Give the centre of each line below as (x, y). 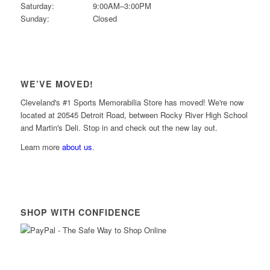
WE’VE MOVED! (57, 84)
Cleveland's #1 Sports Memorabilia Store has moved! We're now (132, 102)
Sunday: (35, 19)
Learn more (41, 146)
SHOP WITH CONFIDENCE (80, 212)
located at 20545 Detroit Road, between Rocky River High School (134, 115)
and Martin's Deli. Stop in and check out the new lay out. (119, 127)
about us (77, 146)
